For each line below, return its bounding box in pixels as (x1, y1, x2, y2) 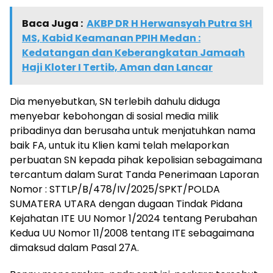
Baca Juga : (22, 16, 83, 30)
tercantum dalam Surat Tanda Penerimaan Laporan (10, 167, 259, 182)
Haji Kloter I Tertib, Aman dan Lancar (22, 60, 213, 74)
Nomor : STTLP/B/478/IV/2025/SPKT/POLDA (10, 182, 220, 196)
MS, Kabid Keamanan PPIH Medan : (22, 30, 200, 45)
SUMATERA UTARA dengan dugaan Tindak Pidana (10, 196, 243, 211)
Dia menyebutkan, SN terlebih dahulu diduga (10, 94, 220, 108)
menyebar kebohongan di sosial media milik (10, 108, 219, 123)
